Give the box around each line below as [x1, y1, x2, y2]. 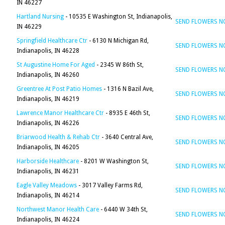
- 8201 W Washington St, [79, 158, 149, 165]
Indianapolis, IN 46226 [17, 120, 79, 127]
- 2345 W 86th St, [95, 61, 144, 68]
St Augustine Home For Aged [17, 61, 95, 68]
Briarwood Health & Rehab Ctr [17, 134, 100, 141]
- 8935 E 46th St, [104, 109, 150, 117]
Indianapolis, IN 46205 [17, 144, 79, 151]
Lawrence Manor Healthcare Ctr [17, 109, 104, 117]
